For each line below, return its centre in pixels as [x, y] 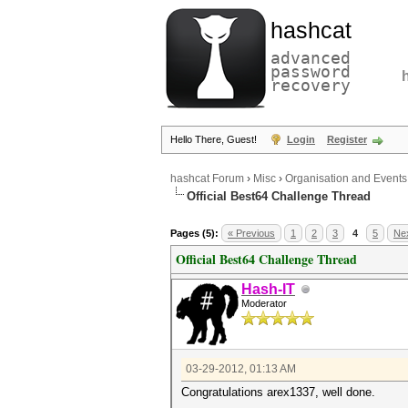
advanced [311, 58]
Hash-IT [268, 289]
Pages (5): [194, 233]
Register [347, 139]
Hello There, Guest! [215, 139]
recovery [311, 85]
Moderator [264, 303]
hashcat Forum [207, 179]
